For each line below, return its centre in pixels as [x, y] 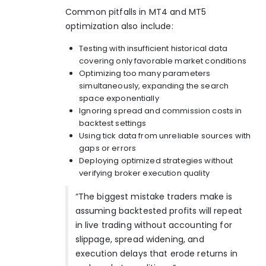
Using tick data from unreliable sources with [165, 135]
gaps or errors [108, 148]
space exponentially [119, 98]
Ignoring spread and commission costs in [161, 110]
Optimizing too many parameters [145, 73]
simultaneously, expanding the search [154, 85]
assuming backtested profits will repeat [159, 210]
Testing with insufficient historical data [153, 48]
